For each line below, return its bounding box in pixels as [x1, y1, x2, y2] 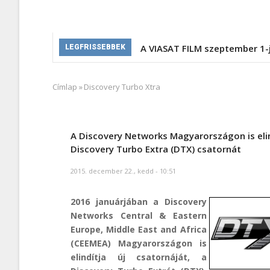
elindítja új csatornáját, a [71, 251, 207, 263]
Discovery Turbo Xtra [84, 81, 160, 92]
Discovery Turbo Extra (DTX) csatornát [71, 143, 241, 155]
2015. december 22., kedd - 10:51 [71, 166, 176, 175]
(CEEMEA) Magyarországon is [71, 237, 207, 249]
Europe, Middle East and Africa [71, 223, 207, 235]
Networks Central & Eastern [71, 209, 207, 221]
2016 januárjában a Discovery [71, 195, 207, 207]
